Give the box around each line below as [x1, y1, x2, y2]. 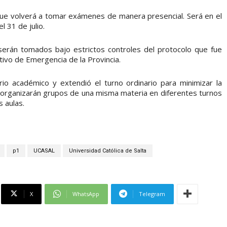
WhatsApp [72, 190, 99, 198]
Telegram [139, 190, 165, 198]
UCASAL [33, 147, 55, 154]
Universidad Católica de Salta [68, 147, 146, 154]
